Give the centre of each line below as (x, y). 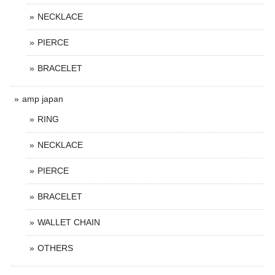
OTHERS (55, 248)
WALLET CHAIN (69, 222)
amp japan (43, 99)
